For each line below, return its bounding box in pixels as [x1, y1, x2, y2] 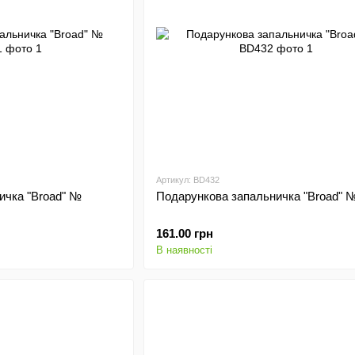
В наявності [155, 244, 212, 256]
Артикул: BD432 [155, 175, 219, 185]
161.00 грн [155, 227, 213, 240]
